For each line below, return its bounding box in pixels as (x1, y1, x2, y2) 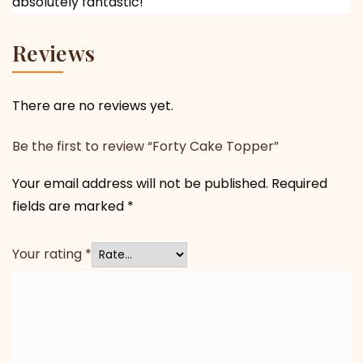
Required (271, 173, 327, 193)
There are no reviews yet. (12, 96, 173, 115)
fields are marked (12, 196, 127, 216)
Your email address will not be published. (12, 173, 268, 193)
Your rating (12, 244, 85, 263)
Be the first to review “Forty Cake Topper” (12, 136, 279, 156)
